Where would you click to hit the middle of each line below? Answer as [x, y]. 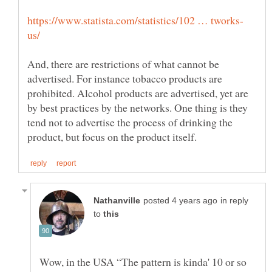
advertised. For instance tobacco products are [125, 78]
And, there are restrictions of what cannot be [123, 63]
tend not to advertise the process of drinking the [130, 122]
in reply [234, 200]
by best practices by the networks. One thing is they [138, 107]
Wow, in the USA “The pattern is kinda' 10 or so [143, 261]
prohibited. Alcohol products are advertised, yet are [138, 93]
